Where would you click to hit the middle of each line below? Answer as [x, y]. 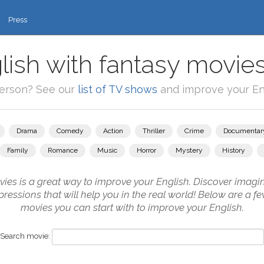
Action [113, 131]
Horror [146, 150]
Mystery [189, 150]
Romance [63, 150]
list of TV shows [117, 89]
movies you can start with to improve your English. [132, 207]
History [234, 150]
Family [18, 150]
